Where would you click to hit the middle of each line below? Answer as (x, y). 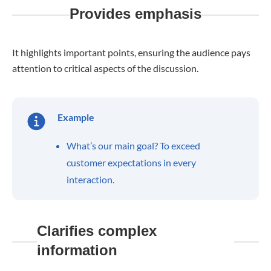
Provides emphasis (135, 14)
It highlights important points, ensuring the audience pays (131, 52)
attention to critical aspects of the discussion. (105, 68)
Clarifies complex (96, 231)
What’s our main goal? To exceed (133, 145)
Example (76, 117)
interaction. (90, 179)
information (77, 250)
